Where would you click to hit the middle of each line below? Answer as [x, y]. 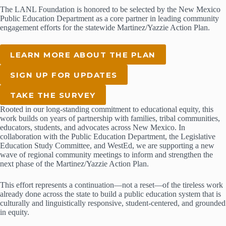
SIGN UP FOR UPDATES [64, 75]
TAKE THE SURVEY [53, 95]
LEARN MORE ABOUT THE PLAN [83, 54]
